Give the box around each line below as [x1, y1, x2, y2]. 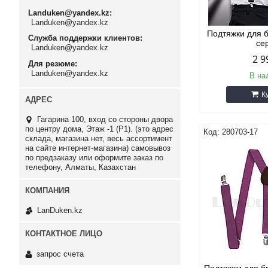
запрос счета [36, 249, 84, 258]
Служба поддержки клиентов [28, 33, 140, 43]
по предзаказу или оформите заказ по [25, 153, 163, 162]
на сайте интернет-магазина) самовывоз [25, 143, 170, 153]
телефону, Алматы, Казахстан [25, 162, 136, 172]
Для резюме [28, 59, 75, 68]
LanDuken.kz [37, 206, 83, 215]
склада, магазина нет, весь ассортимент [25, 133, 172, 143]
